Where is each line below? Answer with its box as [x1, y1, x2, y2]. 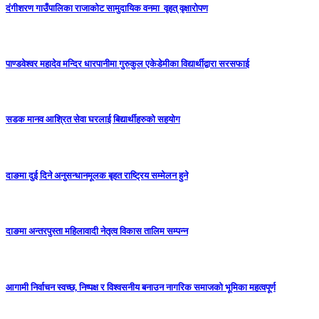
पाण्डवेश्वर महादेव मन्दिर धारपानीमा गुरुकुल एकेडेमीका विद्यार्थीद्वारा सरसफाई [6, 58, 249, 70]
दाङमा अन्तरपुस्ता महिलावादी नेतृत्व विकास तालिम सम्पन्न [6, 226, 188, 237]
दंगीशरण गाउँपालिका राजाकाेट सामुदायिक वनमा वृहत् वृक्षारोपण [6, 2, 208, 14]
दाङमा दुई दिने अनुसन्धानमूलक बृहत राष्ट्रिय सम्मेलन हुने [6, 169, 188, 181]
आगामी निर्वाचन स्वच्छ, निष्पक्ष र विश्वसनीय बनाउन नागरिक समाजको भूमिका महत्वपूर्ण [6, 281, 276, 293]
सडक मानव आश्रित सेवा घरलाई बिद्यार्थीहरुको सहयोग [6, 114, 180, 125]
